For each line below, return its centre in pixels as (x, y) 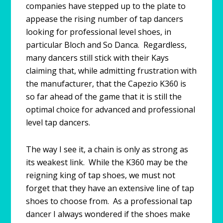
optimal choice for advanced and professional (111, 109)
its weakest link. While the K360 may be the (107, 162)
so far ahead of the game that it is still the (104, 96)
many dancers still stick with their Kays (98, 57)
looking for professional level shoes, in (99, 32)
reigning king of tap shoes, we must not (101, 175)
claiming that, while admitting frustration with (111, 70)
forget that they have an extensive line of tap (110, 188)
